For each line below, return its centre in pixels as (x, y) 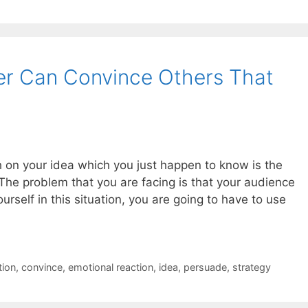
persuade (205, 267)
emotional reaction (110, 267)
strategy (251, 267)
